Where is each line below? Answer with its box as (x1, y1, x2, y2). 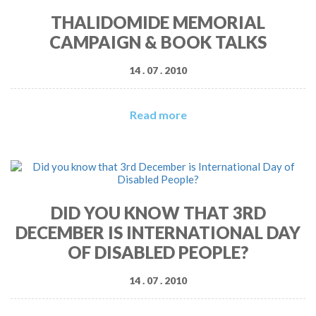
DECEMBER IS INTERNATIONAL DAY (16, 222, 300, 243)
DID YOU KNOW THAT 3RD (50, 202, 266, 224)
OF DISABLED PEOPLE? (68, 242, 248, 263)
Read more (129, 108, 187, 122)
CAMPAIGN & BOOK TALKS (49, 32, 267, 53)
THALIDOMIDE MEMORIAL (51, 12, 265, 33)
